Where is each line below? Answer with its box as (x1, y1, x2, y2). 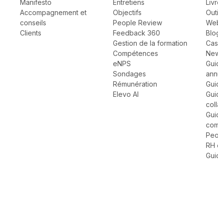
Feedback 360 (113, 29, 160, 37)
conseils (20, 18, 47, 27)
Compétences (113, 49, 158, 58)
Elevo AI (113, 90, 139, 99)
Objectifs (113, 8, 142, 17)
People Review (113, 18, 162, 27)
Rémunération (113, 80, 157, 89)
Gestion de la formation (113, 39, 187, 48)
